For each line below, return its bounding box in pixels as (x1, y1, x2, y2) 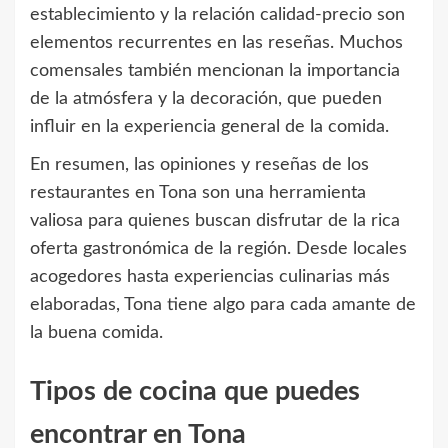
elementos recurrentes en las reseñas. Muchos (30, 34, 403, 53)
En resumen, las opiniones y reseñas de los (30, 156, 369, 175)
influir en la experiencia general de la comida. (30, 118, 389, 137)
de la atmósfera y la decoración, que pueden (30, 90, 382, 109)
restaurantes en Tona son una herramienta (30, 184, 366, 203)
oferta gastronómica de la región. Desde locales (30, 240, 407, 259)
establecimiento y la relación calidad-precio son (30, 6, 405, 25)
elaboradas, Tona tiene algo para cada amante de (30, 296, 416, 315)
